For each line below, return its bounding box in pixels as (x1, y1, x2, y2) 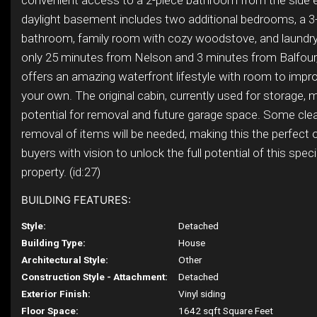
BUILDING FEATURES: (21, 193, 131, 207)
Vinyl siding (178, 288, 226, 299)
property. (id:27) (21, 165, 100, 179)
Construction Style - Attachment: (21, 271, 168, 282)
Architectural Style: (21, 254, 108, 265)
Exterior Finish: (21, 288, 91, 299)
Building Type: (21, 237, 86, 248)
